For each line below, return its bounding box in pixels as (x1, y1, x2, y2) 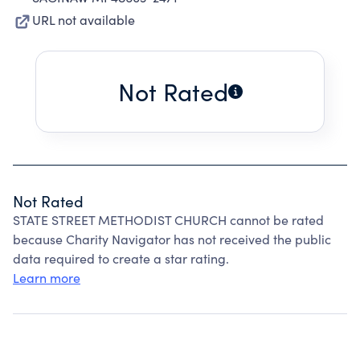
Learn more (13, 269, 80, 286)
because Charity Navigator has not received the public (13, 231, 331, 247)
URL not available (32, 11, 135, 28)
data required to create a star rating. (13, 250, 229, 267)
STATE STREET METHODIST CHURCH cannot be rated (13, 211, 324, 228)
